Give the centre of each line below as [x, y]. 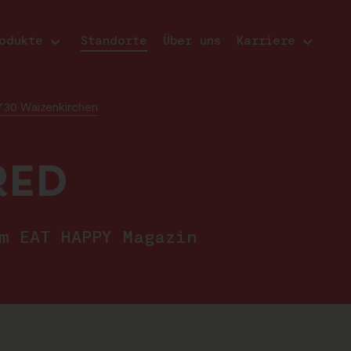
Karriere [266, 40]
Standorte [114, 40]
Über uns [192, 40]
